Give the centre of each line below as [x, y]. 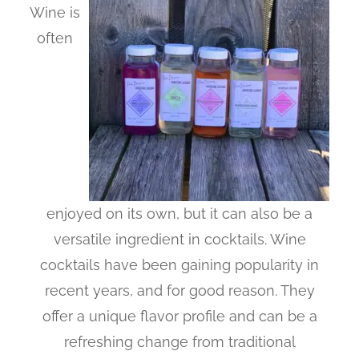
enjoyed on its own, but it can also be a [179, 213]
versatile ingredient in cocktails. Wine [179, 239]
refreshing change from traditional [179, 341]
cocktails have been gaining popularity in [179, 264]
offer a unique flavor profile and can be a [179, 316]
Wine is [54, 12]
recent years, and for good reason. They [179, 290]
